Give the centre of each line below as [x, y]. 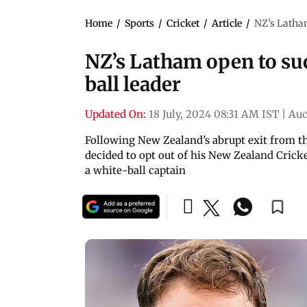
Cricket [183, 23]
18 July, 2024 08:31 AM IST [214, 114]
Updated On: [115, 114]
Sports [139, 23]
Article [227, 23]
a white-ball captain [135, 170]
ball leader [133, 84]
